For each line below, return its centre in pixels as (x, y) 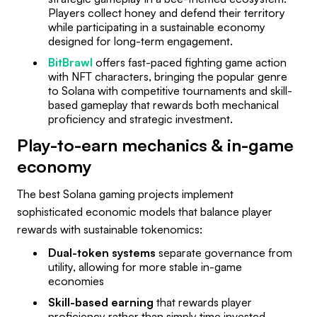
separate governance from (224, 252)
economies (76, 281)
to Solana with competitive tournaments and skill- (170, 90)
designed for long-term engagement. (140, 41)
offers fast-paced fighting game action (190, 62)
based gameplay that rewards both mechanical (163, 104)
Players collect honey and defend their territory (167, 12)
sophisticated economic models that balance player (145, 211)
